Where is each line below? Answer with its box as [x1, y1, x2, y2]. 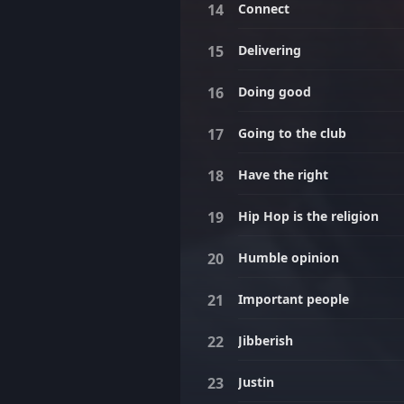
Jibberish [238, 332, 293, 349]
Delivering [238, 41, 301, 59]
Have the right [238, 166, 328, 183]
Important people [238, 290, 349, 308]
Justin [238, 373, 274, 390]
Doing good [238, 83, 311, 100]
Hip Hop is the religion [238, 207, 379, 225]
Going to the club [238, 124, 346, 142]
